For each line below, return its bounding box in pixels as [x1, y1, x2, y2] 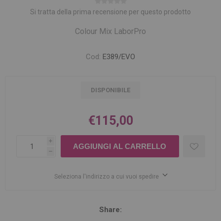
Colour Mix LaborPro [75, 27, 146, 36]
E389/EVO [103, 52, 135, 61]
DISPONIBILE [91, 86, 130, 94]
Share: [99, 205, 122, 214]
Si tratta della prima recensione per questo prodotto [30, 8, 191, 16]
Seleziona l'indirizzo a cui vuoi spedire [54, 173, 159, 180]
